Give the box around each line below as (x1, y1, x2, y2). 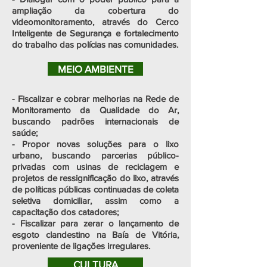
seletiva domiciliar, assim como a (12, 195, 179, 206)
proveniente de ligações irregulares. (12, 241, 150, 251)
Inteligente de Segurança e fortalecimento (12, 28, 179, 38)
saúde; (12, 128, 38, 138)
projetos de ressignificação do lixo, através (12, 173, 179, 183)
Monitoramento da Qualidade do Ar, (12, 105, 179, 115)
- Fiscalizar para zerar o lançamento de (12, 218, 179, 228)
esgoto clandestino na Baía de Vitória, (12, 229, 179, 240)
